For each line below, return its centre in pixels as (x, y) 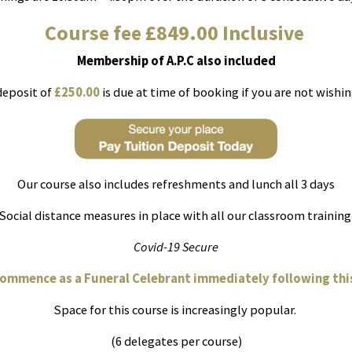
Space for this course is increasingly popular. (176, 310)
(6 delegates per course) (176, 342)
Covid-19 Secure (176, 247)
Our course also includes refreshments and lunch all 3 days (176, 185)
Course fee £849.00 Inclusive (174, 33)
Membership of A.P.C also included (176, 61)
